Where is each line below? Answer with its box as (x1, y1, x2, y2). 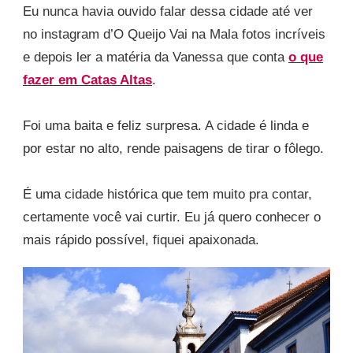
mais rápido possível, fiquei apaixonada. (23, 232, 259, 247)
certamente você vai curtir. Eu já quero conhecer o (23, 210, 321, 225)
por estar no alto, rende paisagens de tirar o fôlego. (23, 141, 324, 156)
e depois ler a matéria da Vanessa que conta (23, 50, 288, 65)
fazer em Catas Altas (23, 72, 152, 87)
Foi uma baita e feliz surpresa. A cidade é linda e (23, 118, 309, 133)
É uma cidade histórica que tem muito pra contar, (23, 187, 312, 202)
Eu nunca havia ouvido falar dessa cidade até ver (23, 4, 313, 19)
